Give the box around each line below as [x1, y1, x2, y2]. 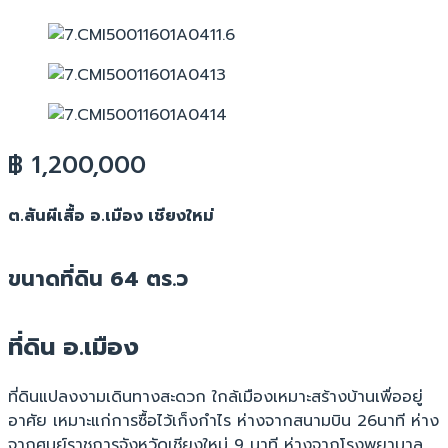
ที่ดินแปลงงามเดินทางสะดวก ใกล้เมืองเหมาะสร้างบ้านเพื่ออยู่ [8, 385, 423, 410]
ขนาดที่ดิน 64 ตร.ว [8, 262, 188, 295]
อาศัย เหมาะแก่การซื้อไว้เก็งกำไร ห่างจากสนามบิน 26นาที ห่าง [8, 409, 439, 434]
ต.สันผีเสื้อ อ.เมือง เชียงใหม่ [8, 203, 214, 228]
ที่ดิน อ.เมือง [8, 329, 139, 366]
